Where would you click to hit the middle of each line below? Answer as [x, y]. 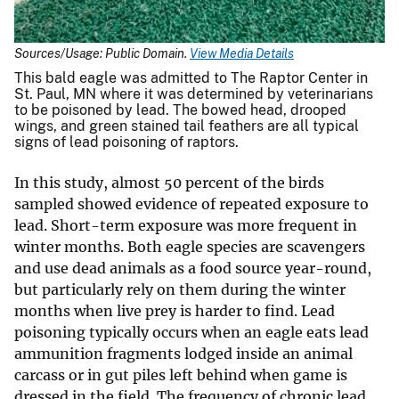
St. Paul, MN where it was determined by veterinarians [194, 94]
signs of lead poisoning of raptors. [126, 142]
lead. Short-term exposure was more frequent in [186, 226]
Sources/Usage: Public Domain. [102, 54]
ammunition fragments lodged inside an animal [183, 354]
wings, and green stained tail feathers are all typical [187, 126]
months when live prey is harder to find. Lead [175, 311]
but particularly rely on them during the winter [180, 290]
